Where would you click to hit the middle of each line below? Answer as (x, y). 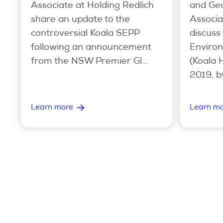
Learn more (52, 108)
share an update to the (80, 20)
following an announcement (91, 48)
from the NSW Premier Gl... (89, 61)
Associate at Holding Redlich (92, 6)
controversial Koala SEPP (85, 34)
